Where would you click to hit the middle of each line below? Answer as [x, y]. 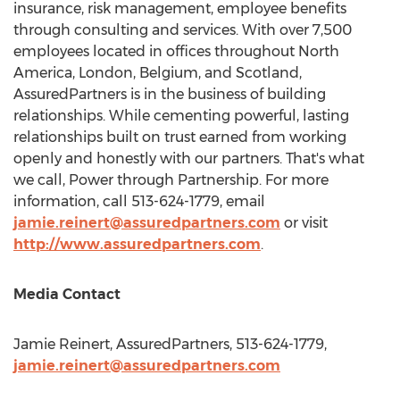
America [43, 73]
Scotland [267, 73]
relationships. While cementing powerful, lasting [181, 116]
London [106, 73]
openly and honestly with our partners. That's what [189, 158]
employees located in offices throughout [156, 51]
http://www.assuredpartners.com [137, 244]
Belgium [169, 73]
